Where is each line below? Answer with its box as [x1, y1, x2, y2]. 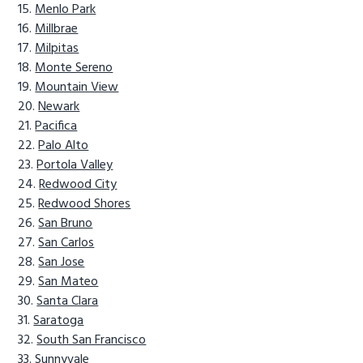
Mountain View [35, 76, 119, 98]
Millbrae [35, 18, 79, 40]
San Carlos [38, 232, 95, 254]
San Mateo [38, 271, 99, 293]
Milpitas [35, 37, 79, 59]
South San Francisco [36, 329, 147, 351]
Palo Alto [38, 135, 89, 156]
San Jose [38, 251, 85, 273]
